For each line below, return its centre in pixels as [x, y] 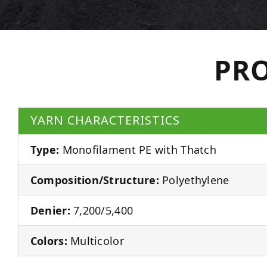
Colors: [49, 240]
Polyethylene [194, 180]
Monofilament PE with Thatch [138, 149]
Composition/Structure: [94, 180]
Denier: [50, 210]
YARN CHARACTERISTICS [105, 120]
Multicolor [95, 240]
